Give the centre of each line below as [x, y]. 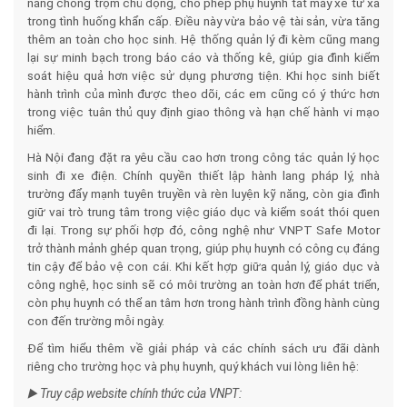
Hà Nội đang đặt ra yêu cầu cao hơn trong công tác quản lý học [203, 157]
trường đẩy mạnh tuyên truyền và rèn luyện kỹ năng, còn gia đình [203, 193]
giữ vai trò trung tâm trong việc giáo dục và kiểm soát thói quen [203, 211]
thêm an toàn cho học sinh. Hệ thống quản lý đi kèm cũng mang [203, 39]
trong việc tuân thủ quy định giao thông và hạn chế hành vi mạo [203, 111]
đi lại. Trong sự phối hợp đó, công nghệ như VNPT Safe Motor [203, 229]
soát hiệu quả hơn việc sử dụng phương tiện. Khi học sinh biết [203, 75]
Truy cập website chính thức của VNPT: [139, 393]
